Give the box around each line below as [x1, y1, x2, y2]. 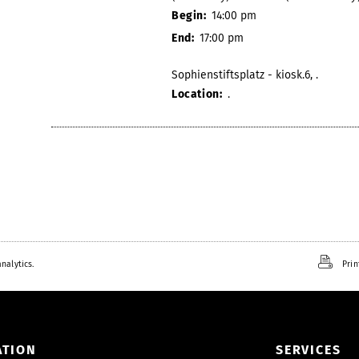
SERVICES [276, 341, 341, 357]
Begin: [171, 8, 210, 22]
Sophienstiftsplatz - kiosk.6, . [171, 67, 318, 82]
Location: [171, 87, 225, 101]
